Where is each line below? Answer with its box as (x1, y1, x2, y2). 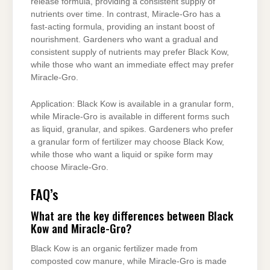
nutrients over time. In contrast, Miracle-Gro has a (31, 10, 221, 19)
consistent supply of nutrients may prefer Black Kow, (31, 48, 229, 57)
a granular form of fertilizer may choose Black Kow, (31, 137, 224, 146)
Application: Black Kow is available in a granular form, (31, 99, 234, 108)
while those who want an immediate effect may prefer (31, 60, 234, 70)
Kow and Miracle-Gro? (31, 219, 131, 237)
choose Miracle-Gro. (31, 162, 108, 172)
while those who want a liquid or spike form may (31, 149, 213, 159)
